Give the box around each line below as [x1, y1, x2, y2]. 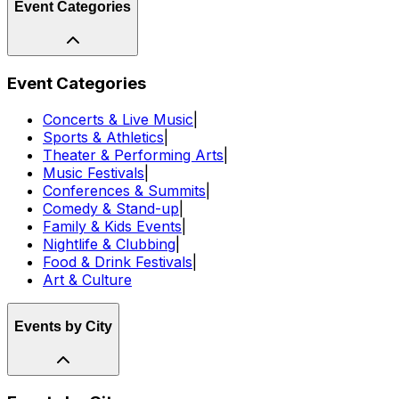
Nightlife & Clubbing [43, 234, 175, 253]
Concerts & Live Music [43, 110, 193, 128]
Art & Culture [43, 270, 132, 289]
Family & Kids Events [43, 216, 182, 235]
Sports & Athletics [43, 127, 164, 146]
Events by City [14, 319, 112, 335]
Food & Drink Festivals [43, 252, 192, 271]
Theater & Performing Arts [43, 145, 224, 164]
